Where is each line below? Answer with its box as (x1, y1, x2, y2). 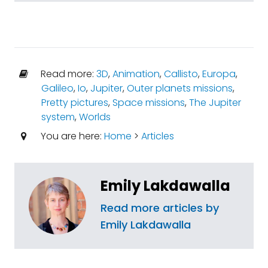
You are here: (38, 129, 104, 143)
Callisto (163, 67, 198, 81)
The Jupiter (188, 96, 241, 109)
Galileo (41, 81, 74, 95)
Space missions (112, 96, 185, 109)
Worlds (78, 110, 111, 124)
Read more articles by (100, 200, 219, 215)
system (41, 110, 75, 124)
